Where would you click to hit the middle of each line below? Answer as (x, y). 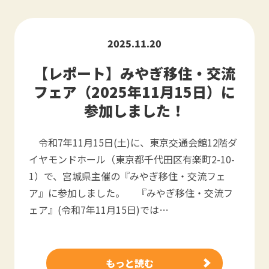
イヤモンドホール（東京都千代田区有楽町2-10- (132, 159)
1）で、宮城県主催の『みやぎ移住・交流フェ (127, 176)
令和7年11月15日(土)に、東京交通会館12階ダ (133, 142)
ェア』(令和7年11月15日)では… (99, 210)
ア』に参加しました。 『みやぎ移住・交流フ (131, 193)
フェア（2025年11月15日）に (134, 92)
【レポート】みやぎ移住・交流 (134, 73)
